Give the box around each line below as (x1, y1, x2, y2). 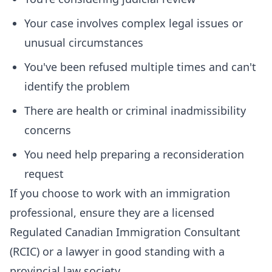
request (24, 166, 64, 181)
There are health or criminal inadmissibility (24, 103, 246, 118)
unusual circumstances (24, 35, 143, 50)
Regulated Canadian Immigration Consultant (10, 225, 240, 239)
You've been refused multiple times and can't (24, 59, 256, 74)
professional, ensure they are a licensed (10, 205, 214, 220)
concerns (24, 123, 71, 137)
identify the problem (24, 79, 130, 93)
